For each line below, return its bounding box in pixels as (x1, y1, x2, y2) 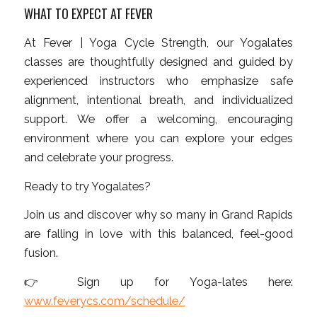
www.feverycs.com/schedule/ (23, 294, 185, 308)
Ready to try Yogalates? (23, 179, 151, 193)
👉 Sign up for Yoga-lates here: (23, 275, 294, 289)
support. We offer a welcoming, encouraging (23, 112, 294, 126)
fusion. (23, 246, 58, 260)
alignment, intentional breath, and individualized (23, 93, 294, 107)
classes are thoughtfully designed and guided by (23, 54, 294, 69)
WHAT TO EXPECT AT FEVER (23, 4, 153, 23)
